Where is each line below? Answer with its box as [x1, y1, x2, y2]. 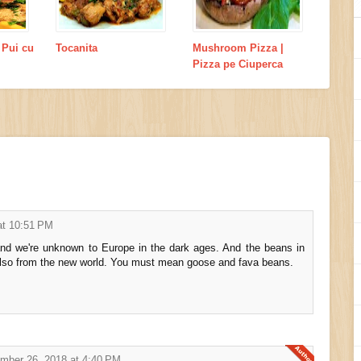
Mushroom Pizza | [193, 41, 284, 54]
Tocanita [56, 41, 98, 54]
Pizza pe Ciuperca [193, 57, 283, 70]
